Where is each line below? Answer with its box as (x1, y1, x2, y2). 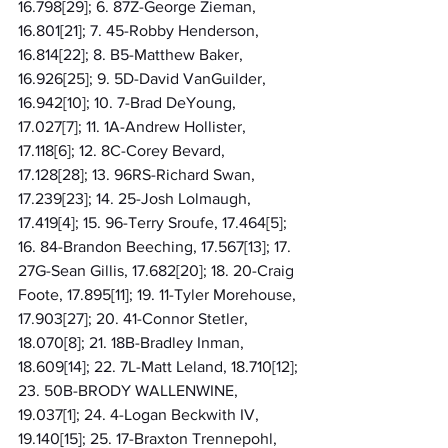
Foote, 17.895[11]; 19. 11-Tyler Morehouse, (18, 285, 300, 303)
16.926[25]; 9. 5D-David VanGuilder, (18, 69, 270, 87)
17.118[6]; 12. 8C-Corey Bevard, (18, 141, 229, 159)
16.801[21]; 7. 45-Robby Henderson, (18, 21, 263, 39)
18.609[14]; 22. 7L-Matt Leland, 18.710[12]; (18, 357, 302, 375)
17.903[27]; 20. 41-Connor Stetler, (18, 309, 252, 327)
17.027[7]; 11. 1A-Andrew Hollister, (18, 117, 250, 135)
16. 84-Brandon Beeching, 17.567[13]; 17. (18, 237, 295, 255)
